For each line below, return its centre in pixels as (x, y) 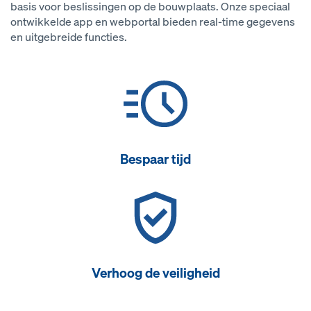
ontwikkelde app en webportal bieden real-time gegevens (153, 22)
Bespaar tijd (155, 159)
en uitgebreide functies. (69, 37)
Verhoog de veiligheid (155, 273)
